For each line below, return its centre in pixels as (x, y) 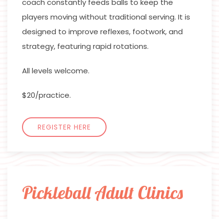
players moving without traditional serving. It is (106, 17)
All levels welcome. (56, 71)
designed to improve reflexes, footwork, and (102, 32)
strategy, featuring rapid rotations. (85, 46)
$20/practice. (46, 95)
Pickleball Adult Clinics (102, 193)
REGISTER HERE (64, 127)
